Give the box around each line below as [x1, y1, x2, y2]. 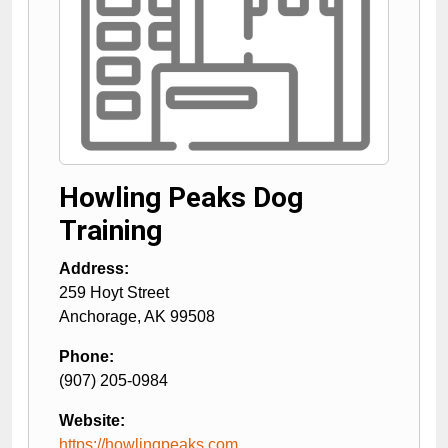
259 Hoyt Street [59, 283, 169, 301]
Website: [59, 411, 125, 429]
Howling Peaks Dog [59, 180, 303, 214]
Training [59, 213, 162, 247]
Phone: [59, 347, 114, 365]
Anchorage [59, 307, 137, 325]
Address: [59, 259, 129, 277]
